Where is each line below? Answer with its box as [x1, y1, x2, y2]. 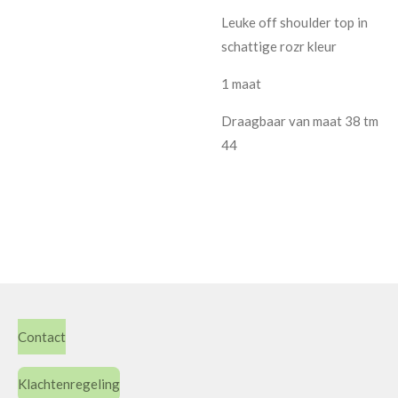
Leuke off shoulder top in [221, 14, 368, 31]
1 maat [221, 76, 261, 92]
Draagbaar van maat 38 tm [221, 113, 378, 130]
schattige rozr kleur [221, 38, 337, 55]
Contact [18, 329, 66, 346]
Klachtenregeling [18, 376, 120, 393]
